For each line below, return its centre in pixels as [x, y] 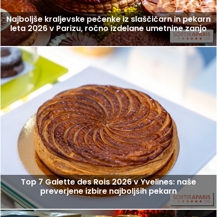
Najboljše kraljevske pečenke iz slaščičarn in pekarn [108, 19]
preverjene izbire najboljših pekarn [108, 191]
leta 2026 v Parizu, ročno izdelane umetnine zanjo [108, 28]
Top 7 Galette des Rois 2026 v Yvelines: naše [108, 182]
